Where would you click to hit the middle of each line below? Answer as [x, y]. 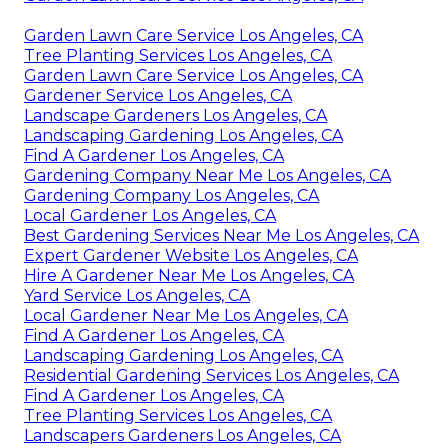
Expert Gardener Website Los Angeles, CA [191, 256]
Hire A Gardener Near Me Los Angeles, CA [189, 276]
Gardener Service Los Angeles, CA [158, 96]
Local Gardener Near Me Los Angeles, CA [186, 316]
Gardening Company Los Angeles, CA [171, 196]
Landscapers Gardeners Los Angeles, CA [182, 436]
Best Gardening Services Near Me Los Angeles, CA [221, 236]
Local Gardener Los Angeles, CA [150, 216]
